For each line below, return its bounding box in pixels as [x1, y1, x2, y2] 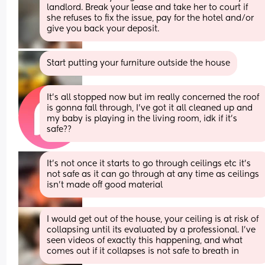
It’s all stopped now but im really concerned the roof [47, 93, 260, 102]
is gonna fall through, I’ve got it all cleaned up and [47, 104, 253, 112]
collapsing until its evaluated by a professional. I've [47, 225, 256, 234]
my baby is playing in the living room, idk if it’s [47, 114, 238, 123]
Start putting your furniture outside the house [47, 59, 231, 67]
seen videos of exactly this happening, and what [47, 236, 243, 245]
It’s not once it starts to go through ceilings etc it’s [47, 159, 251, 168]
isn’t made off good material [47, 180, 163, 189]
